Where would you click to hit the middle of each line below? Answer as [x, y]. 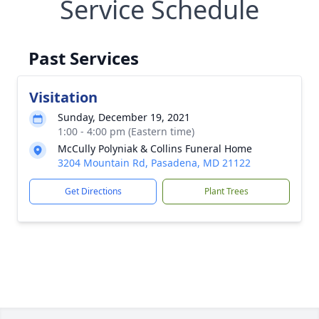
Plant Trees [226, 191]
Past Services [84, 58]
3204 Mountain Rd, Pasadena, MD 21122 [154, 163]
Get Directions [93, 191]
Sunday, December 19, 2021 [124, 117]
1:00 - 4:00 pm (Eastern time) [126, 131]
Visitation [63, 97]
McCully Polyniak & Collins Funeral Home [155, 148]
